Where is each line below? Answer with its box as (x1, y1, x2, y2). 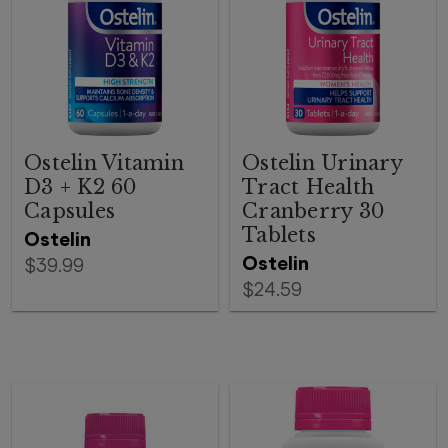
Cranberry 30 (242, 199, 384, 223)
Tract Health (242, 175, 374, 199)
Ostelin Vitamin (24, 151, 184, 175)
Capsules (24, 199, 115, 223)
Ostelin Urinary (242, 151, 402, 175)
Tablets (242, 223, 316, 247)
